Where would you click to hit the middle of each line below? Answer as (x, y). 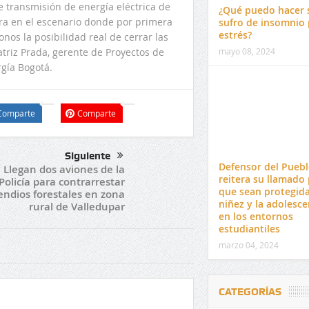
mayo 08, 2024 (247, 51)
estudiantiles (249, 228)
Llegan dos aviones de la (64, 170)
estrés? (235, 34)
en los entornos (256, 216)
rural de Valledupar (77, 207)
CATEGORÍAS (250, 291)
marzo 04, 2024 (248, 245)
